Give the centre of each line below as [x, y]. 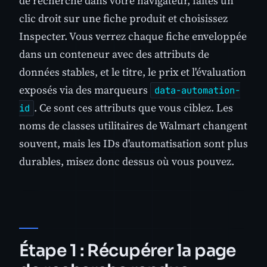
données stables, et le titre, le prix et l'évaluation [133, 72]
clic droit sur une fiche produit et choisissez [123, 18]
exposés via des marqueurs [85, 90]
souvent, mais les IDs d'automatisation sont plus [133, 144]
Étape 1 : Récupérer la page [128, 250]
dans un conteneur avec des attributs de [114, 54]
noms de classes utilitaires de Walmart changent [133, 126]
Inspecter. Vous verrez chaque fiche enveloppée [133, 36]
